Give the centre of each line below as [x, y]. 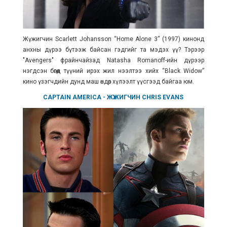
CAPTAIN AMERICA [72, 97]
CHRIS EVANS [163, 97]
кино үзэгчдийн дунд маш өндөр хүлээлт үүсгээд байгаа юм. [109, 81]
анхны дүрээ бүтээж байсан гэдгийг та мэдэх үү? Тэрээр [113, 49]
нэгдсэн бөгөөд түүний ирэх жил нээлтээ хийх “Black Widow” [113, 71]
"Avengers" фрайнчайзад [65, 60]
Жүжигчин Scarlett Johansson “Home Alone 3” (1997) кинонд [113, 39]
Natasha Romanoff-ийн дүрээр [156, 60]
